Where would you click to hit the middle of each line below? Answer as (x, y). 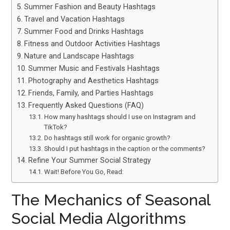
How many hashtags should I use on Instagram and (120, 117)
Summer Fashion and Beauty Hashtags (90, 7)
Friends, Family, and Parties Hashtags (91, 93)
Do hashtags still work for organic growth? (107, 138)
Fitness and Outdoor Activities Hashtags (92, 44)
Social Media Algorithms (99, 218)
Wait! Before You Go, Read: (84, 172)
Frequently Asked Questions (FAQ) (86, 106)
